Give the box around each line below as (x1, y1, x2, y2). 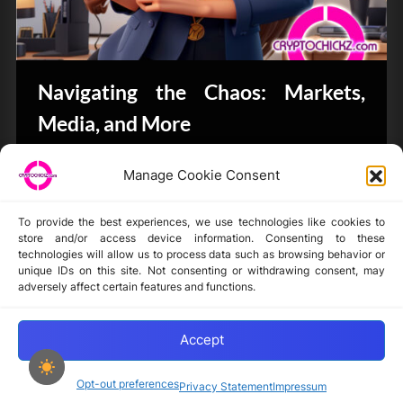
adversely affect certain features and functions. (18, 279, 255, 293)
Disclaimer (47, 264, 108, 279)
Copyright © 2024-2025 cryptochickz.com (81, 385, 318, 399)
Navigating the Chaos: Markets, (38, 78, 365, 104)
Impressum (273, 379, 327, 393)
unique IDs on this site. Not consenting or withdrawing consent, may (18, 263, 385, 277)
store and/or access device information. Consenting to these (18, 230, 385, 245)
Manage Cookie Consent (123, 166, 280, 184)
